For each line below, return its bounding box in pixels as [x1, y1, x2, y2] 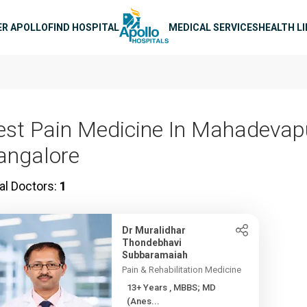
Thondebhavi [122, 237, 182, 248]
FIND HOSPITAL [48, 21, 119, 33]
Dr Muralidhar [122, 225, 186, 236]
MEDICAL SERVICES [169, 21, 258, 33]
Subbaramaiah [122, 249, 188, 260]
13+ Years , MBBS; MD [127, 282, 170, 293]
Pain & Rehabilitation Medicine [122, 265, 242, 275]
